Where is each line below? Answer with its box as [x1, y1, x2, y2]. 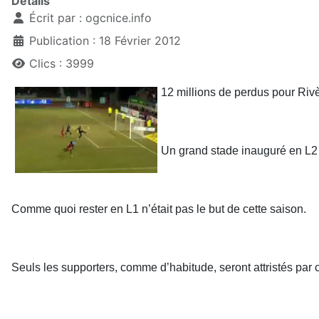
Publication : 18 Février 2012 [29, 33, 181, 48]
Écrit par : [26, 11, 85, 26]
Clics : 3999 [29, 56, 94, 71]
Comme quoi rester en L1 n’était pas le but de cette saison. [11, 203, 306, 216]
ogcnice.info [85, 11, 152, 26]
